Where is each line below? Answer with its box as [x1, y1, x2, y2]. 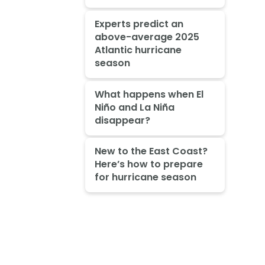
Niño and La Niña [94, 100, 174, 114]
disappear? [94, 113, 150, 127]
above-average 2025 [94, 30, 199, 44]
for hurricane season [94, 170, 196, 185]
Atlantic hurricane [94, 43, 182, 57]
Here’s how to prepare [94, 157, 203, 172]
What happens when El [94, 87, 203, 101]
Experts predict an [94, 17, 183, 31]
